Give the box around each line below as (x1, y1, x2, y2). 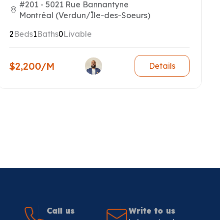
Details (148, 61, 175, 71)
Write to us (129, 205, 175, 216)
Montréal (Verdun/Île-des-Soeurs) (19, 10, 151, 20)
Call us (47, 205, 75, 216)
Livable (63, 29, 92, 39)
